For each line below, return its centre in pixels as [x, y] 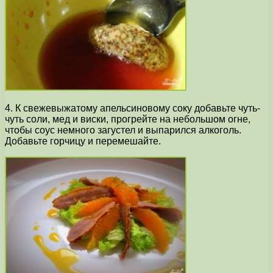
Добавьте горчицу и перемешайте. [83, 141]
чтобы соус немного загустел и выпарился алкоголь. [123, 130]
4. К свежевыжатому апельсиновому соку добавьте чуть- [133, 108]
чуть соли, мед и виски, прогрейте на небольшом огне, [128, 119]
